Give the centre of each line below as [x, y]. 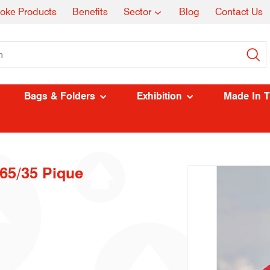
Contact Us [239, 12]
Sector [137, 12]
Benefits [90, 12]
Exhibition [159, 96]
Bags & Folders [60, 96]
